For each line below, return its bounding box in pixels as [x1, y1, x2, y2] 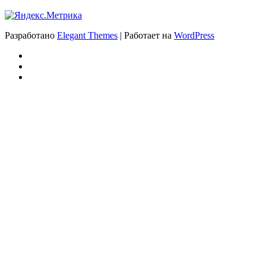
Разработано [5, 30, 57, 40]
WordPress [174, 30, 214, 40]
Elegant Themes [57, 30, 118, 40]
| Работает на [118, 30, 174, 40]
